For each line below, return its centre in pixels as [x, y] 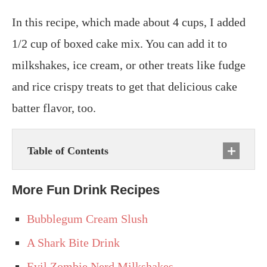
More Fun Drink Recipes [86, 190]
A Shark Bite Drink [73, 243]
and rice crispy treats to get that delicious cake [125, 87]
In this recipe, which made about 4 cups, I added [129, 22]
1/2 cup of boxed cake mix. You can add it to [119, 44]
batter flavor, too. [54, 108]
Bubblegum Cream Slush [87, 219]
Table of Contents [68, 151]
